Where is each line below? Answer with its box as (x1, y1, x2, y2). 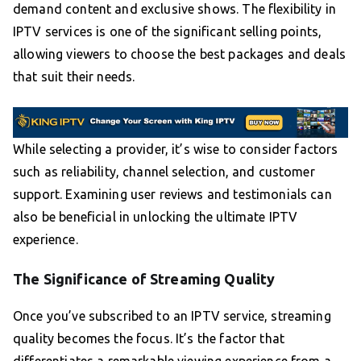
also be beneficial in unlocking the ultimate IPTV (13, 210, 298, 225)
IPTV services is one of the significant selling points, (13, 23, 322, 39)
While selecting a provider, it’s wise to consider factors (13, 142, 338, 157)
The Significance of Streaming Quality (13, 271, 276, 288)
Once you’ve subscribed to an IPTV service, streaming (13, 309, 331, 324)
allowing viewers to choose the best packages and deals (13, 46, 346, 61)
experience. (13, 232, 78, 247)
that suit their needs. (13, 68, 135, 84)
